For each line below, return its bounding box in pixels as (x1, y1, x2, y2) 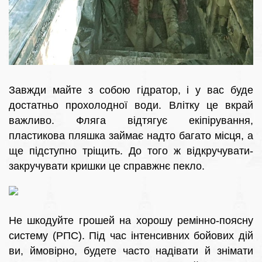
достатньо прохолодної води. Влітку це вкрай (9, 99, 253, 111)
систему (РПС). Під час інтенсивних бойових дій (9, 229, 253, 242)
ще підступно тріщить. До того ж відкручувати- (9, 144, 253, 157)
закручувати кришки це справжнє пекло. (9, 160, 205, 172)
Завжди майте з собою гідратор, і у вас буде (9, 84, 253, 96)
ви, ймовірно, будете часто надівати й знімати (9, 244, 253, 257)
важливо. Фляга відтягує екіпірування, (9, 114, 253, 126)
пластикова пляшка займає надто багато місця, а (9, 129, 253, 142)
